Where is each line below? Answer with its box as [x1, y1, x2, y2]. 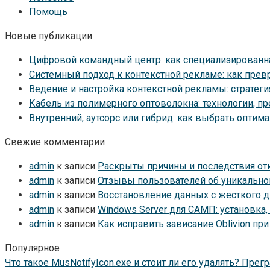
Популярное [5, 242, 60, 254]
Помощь [29, 5, 67, 17]
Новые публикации [5, 30, 92, 42]
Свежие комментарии [5, 136, 105, 148]
